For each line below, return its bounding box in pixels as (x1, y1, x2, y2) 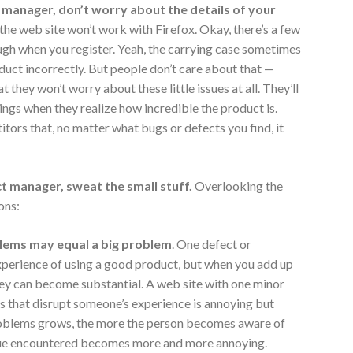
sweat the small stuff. (66, 177, 193, 193)
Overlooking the (192, 177, 284, 193)
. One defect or (172, 236, 252, 251)
